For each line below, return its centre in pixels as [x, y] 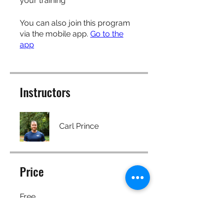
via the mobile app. [54, 34]
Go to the [107, 34]
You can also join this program [75, 23]
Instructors [45, 92]
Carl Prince [79, 126]
